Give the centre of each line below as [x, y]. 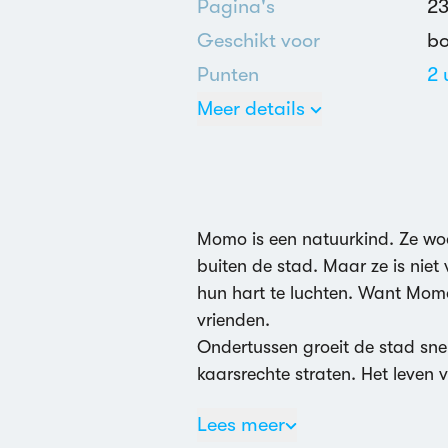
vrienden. [233, 320]
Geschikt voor [258, 40]
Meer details [251, 108]
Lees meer [241, 424]
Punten [228, 74]
